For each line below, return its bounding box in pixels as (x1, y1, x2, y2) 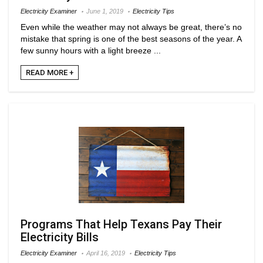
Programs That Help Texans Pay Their (21, 217, 222, 231)
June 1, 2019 (86, 7, 123, 15)
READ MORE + (26, 68, 73, 77)
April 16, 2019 (86, 249, 125, 257)
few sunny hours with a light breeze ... (21, 45, 161, 55)
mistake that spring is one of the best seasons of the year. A (21, 33, 241, 43)
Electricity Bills (21, 230, 99, 244)
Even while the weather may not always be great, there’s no (21, 22, 242, 32)
